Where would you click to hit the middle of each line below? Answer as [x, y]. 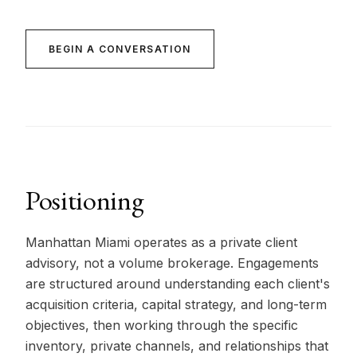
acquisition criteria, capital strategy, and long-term [176, 304]
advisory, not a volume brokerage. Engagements [172, 263]
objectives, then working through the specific [162, 325]
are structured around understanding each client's [178, 284]
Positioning [85, 200]
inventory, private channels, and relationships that [177, 346]
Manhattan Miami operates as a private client [161, 242]
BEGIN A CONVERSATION [120, 49]
